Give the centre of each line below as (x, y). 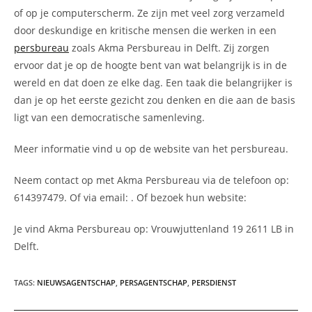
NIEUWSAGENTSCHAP (76, 282)
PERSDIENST (214, 282)
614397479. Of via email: (72, 197)
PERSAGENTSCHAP (154, 282)
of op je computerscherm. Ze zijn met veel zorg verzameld (149, 13)
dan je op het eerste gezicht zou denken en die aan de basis (155, 100)
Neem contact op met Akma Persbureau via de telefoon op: (151, 180)
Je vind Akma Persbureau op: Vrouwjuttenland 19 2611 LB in (154, 228)
